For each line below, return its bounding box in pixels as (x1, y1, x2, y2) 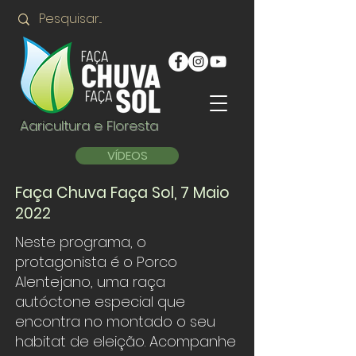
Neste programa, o (15, 232, 146, 252)
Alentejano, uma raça (15, 272, 165, 292)
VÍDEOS (106, 147, 148, 164)
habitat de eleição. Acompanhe (15, 331, 236, 351)
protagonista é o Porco (15, 252, 177, 272)
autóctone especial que (15, 292, 185, 311)
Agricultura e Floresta (20, 116, 158, 135)
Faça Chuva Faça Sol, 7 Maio (15, 182, 230, 203)
